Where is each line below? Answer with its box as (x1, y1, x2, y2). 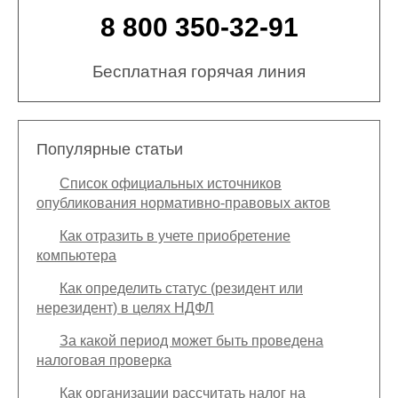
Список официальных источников (60, 176, 282, 192)
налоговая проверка (36, 353, 171, 369)
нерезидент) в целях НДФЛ (36, 300, 214, 316)
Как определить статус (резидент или (60, 281, 303, 297)
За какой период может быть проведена (60, 333, 323, 349)
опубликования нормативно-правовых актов (36, 195, 330, 211)
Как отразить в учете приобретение (60, 228, 291, 244)
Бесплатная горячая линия (92, 62, 306, 82)
